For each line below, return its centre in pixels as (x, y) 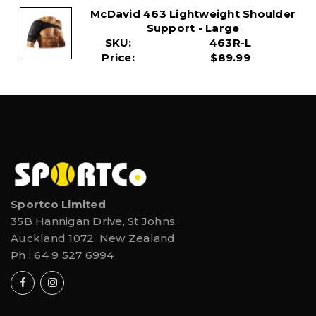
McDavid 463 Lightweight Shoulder (193, 14)
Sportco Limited (58, 204)
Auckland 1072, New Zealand (93, 238)
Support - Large (193, 28)
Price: (118, 57)
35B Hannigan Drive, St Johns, (94, 221)
